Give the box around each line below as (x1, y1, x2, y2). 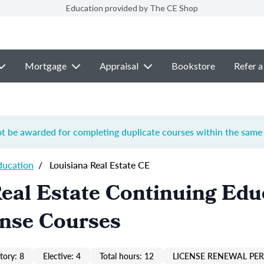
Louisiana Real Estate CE (47, 158, 150, 171)
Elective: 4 (43, 250, 81, 262)
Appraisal (99, 60, 138, 71)
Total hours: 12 (100, 250, 154, 262)
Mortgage (24, 60, 67, 71)
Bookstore (171, 60, 215, 71)
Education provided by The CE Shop (66, 3, 198, 13)
